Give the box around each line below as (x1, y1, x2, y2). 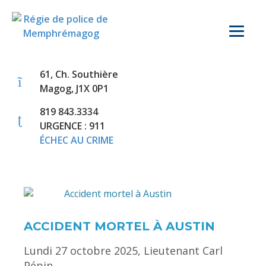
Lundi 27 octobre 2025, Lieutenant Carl (24, 243, 223, 258)
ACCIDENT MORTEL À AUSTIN (24, 218, 215, 233)
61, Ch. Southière (40, 68, 118, 81)
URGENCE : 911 (40, 119, 105, 132)
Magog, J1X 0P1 (40, 82, 109, 95)
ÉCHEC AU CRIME (40, 134, 113, 147)
